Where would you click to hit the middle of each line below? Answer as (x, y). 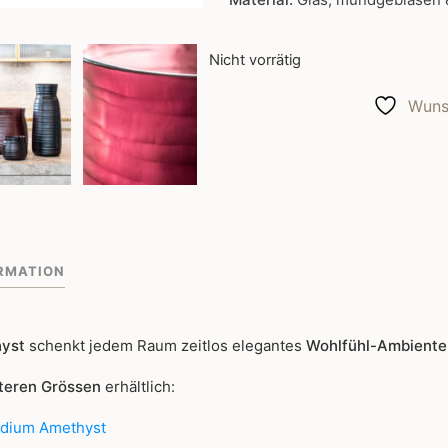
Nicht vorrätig (255, 59)
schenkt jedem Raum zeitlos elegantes (165, 346)
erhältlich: (140, 387)
